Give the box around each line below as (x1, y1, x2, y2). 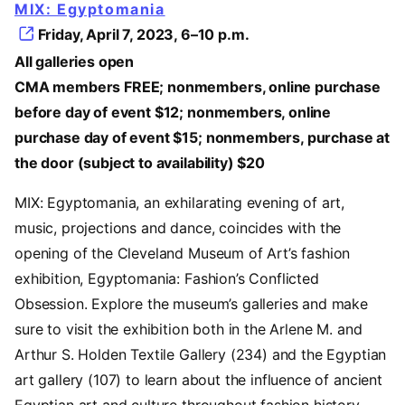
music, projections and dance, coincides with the (14, 218, 342, 237)
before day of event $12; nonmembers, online (14, 102, 332, 121)
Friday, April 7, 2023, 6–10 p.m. (37, 25, 250, 44)
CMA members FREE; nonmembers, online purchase (14, 77, 381, 96)
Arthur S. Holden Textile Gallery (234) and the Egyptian (14, 344, 387, 363)
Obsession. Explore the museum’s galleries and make (14, 294, 368, 313)
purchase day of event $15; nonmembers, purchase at (14, 127, 390, 146)
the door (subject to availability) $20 (14, 153, 265, 172)
